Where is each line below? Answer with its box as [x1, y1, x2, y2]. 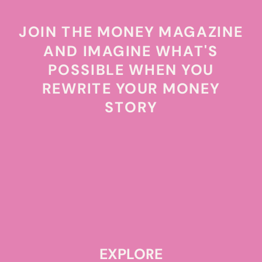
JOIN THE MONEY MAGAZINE [19, 22, 243, 42]
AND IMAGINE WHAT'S [43, 40, 219, 61]
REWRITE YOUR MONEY [42, 78, 220, 98]
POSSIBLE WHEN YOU [48, 60, 214, 80]
